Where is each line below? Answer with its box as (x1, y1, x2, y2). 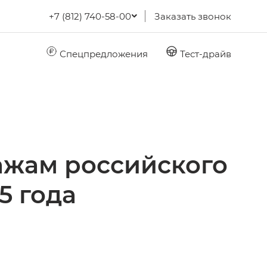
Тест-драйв (178, 47, 231, 60)
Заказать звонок (154, 10, 231, 22)
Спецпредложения (57, 47, 148, 60)
